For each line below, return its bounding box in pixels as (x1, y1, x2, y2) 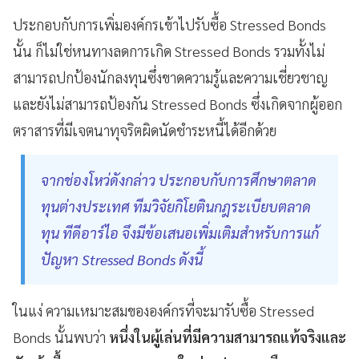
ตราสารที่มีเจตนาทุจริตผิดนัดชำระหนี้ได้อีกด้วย (13, 120, 276, 139)
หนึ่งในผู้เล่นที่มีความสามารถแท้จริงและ (109, 327, 346, 346)
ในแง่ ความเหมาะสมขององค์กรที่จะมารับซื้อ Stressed (13, 301, 314, 320)
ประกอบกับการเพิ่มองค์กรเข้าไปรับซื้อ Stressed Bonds (13, 14, 326, 34)
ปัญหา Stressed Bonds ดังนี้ (41, 249, 203, 268)
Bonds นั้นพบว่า (13, 327, 109, 346)
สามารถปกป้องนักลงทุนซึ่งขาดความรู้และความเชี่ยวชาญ (13, 67, 328, 87)
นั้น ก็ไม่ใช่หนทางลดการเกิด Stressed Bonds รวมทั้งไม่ (13, 41, 325, 60)
